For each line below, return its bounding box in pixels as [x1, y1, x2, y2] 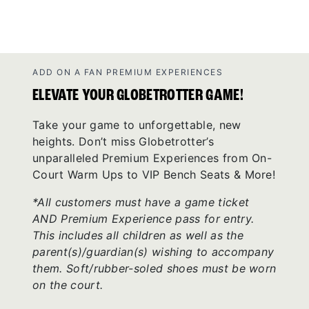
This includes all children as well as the [32, 228, 244, 242]
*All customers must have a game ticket [32, 195, 250, 209]
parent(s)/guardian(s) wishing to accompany [32, 245, 275, 259]
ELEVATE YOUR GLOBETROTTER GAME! [32, 88, 243, 104]
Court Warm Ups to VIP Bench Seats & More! [32, 168, 276, 181]
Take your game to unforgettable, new [32, 118, 241, 132]
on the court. [32, 278, 103, 292]
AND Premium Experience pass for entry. [32, 212, 255, 226]
